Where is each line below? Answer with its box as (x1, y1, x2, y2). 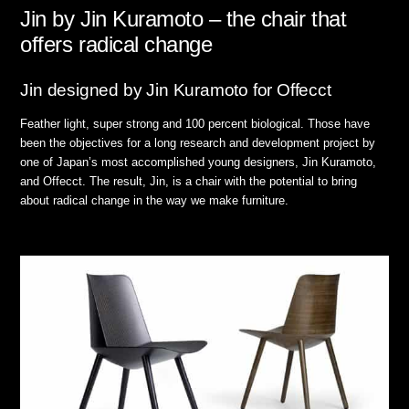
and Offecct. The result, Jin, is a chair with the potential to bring (20, 174, 358, 189)
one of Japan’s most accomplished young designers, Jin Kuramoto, (20, 155, 377, 170)
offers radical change (20, 32, 213, 58)
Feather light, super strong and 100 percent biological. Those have (20, 117, 371, 131)
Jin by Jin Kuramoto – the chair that (20, 6, 347, 32)
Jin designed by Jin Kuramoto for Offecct (20, 80, 331, 100)
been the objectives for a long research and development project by (20, 136, 376, 151)
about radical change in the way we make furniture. (20, 194, 289, 208)
